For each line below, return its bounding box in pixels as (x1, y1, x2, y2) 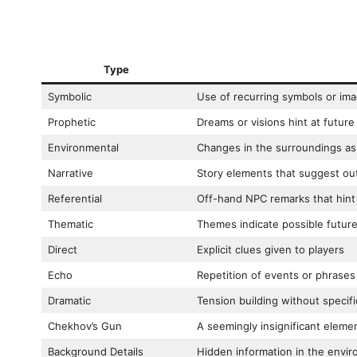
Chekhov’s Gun (47, 320, 122, 333)
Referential (47, 192, 102, 206)
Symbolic (47, 90, 92, 104)
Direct (47, 243, 77, 257)
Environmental (47, 141, 119, 155)
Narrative (47, 167, 93, 180)
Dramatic (47, 294, 91, 308)
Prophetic (47, 116, 96, 129)
